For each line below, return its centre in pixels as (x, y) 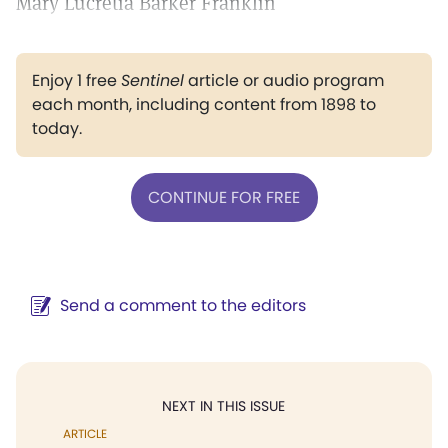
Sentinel (152, 80)
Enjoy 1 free (76, 80)
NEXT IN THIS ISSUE (223, 406)
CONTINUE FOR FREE (224, 197)
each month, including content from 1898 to (204, 104)
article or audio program (284, 80)
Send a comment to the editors (183, 305)
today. (57, 128)
